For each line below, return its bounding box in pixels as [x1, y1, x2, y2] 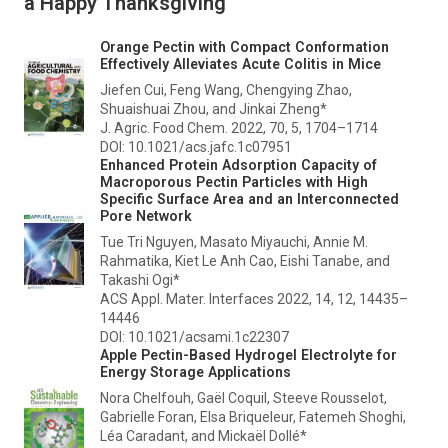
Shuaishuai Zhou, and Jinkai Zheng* [100, 100, 327, 117]
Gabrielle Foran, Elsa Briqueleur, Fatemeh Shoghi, [100, 408, 406, 425]
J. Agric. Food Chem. [100, 119, 228, 136]
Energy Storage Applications [100, 363, 291, 380]
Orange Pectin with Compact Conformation [100, 38, 389, 55]
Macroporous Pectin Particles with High [100, 173, 368, 190]
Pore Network [100, 207, 192, 224]
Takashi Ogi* [100, 271, 180, 288]
